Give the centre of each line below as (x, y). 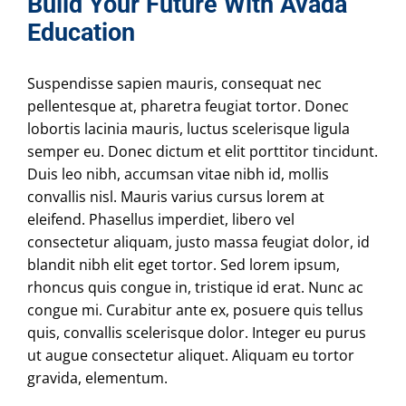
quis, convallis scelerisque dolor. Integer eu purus (197, 332)
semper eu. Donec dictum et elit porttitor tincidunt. (203, 151)
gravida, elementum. (97, 377)
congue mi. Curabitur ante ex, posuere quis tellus (195, 309)
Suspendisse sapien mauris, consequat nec (174, 83)
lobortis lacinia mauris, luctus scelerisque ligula (188, 128)
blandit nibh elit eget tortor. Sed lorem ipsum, (184, 264)
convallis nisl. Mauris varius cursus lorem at (176, 196)
